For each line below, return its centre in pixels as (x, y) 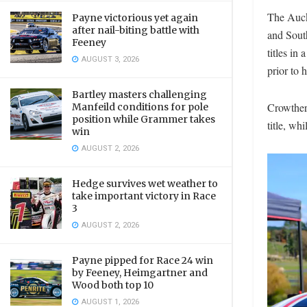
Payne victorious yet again (135, 18)
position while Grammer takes (144, 119)
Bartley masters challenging (139, 95)
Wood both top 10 (113, 285)
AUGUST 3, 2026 (109, 59)
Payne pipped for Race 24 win (143, 260)
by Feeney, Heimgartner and (140, 273)
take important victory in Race (144, 196)
